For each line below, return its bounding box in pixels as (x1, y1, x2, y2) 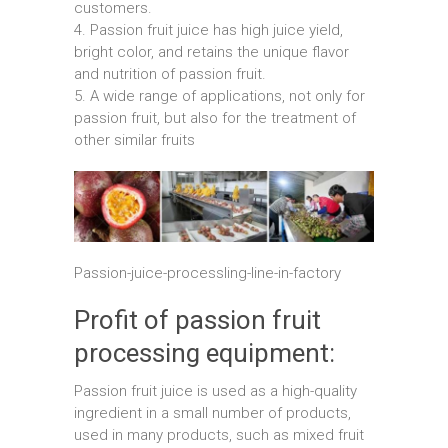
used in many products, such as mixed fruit (74, 425, 364, 444)
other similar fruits (74, 131, 195, 150)
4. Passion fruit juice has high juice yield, (74, 21, 343, 40)
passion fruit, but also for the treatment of (74, 109, 356, 128)
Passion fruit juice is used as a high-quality (74, 381, 357, 400)
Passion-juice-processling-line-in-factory (74, 263, 341, 282)
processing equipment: (74, 337, 335, 368)
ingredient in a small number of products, (74, 403, 351, 422)
